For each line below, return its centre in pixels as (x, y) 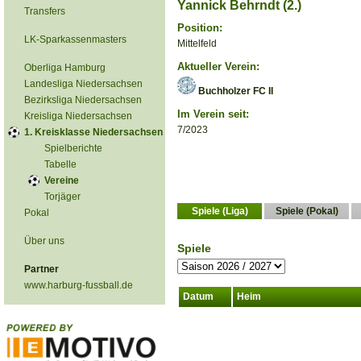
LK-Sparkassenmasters (75, 39)
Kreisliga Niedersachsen (78, 116)
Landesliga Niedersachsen (83, 84)
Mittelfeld (197, 44)
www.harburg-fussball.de (79, 285)
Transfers (45, 11)
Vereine (62, 180)
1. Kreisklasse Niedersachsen (93, 132)
